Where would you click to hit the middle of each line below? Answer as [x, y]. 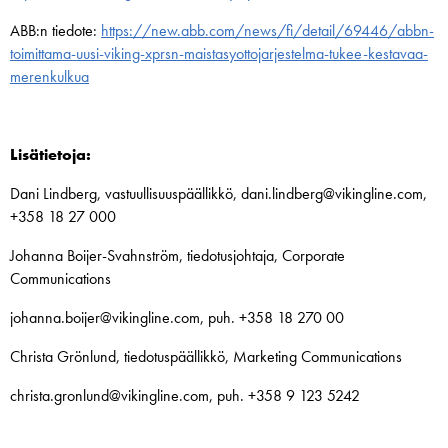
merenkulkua [49, 76]
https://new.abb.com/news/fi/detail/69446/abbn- [267, 30]
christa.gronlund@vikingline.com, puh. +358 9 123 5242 [185, 395]
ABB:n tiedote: [55, 30]
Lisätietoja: [50, 154]
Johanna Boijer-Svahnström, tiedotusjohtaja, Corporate [177, 255]
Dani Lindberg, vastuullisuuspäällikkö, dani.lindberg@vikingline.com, [218, 193]
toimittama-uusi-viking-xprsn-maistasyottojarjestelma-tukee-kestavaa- [219, 53]
